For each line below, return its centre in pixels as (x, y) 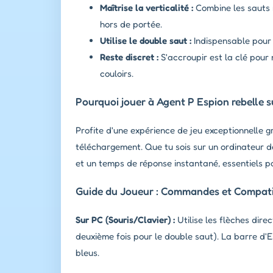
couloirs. (117, 73)
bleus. (87, 253)
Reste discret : (129, 57)
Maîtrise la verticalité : (147, 7)
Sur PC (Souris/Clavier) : (125, 220)
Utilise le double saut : (146, 40)
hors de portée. (131, 24)
